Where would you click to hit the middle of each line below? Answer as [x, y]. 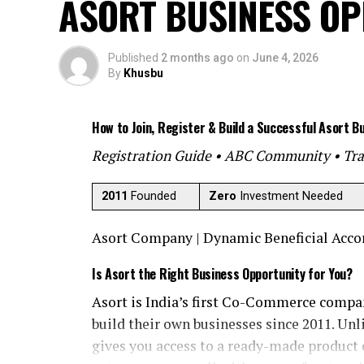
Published [133, 58]
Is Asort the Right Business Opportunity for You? [222, 274]
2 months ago [197, 58]
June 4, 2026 [285, 58]
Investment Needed [290, 196]
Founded [152, 196]
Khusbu [143, 73]
